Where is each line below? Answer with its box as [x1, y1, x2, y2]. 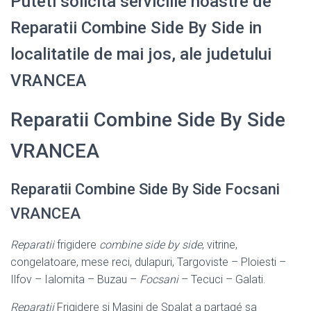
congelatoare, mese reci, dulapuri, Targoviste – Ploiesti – [10, 255, 286, 269]
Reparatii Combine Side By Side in [10, 17, 262, 37]
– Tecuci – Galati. [178, 272, 266, 286]
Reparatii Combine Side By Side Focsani [10, 180, 280, 198]
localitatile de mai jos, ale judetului [10, 44, 271, 64]
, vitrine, [202, 237, 237, 251]
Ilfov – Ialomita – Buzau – [10, 272, 140, 286]
